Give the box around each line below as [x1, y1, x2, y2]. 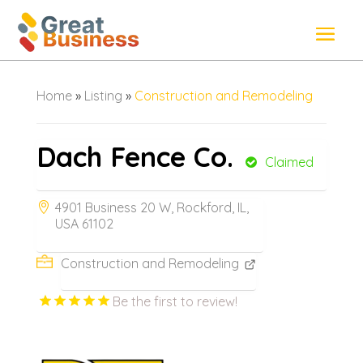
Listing [83, 87, 122, 104]
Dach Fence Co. [36, 139, 233, 174]
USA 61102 [54, 215, 113, 232]
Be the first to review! [112, 293, 237, 310]
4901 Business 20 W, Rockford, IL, [54, 199, 249, 216]
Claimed [264, 153, 314, 170]
